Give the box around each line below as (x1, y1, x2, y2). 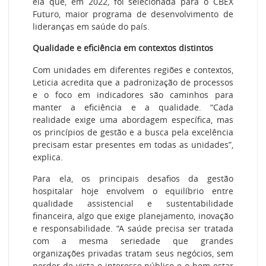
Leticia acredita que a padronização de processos (33, 76, 233, 88)
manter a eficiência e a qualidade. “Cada (33, 101, 233, 113)
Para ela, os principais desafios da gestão (33, 172, 233, 184)
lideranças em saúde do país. (33, 21, 150, 33)
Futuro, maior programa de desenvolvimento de (33, 8, 233, 20)
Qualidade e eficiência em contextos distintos (33, 42, 214, 54)
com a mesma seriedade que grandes (33, 235, 233, 246)
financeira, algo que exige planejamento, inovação (33, 210, 233, 221)
